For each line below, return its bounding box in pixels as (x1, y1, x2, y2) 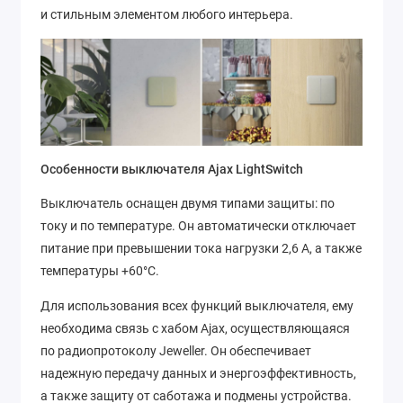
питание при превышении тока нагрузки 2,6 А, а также (40, 241, 362, 256)
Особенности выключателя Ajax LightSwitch (40, 161, 303, 176)
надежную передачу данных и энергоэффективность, (40, 365, 356, 381)
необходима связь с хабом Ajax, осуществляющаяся (40, 320, 350, 336)
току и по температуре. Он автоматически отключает (40, 219, 356, 234)
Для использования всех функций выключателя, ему (40, 298, 354, 313)
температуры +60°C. (40, 264, 159, 279)
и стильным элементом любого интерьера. (40, 7, 293, 22)
